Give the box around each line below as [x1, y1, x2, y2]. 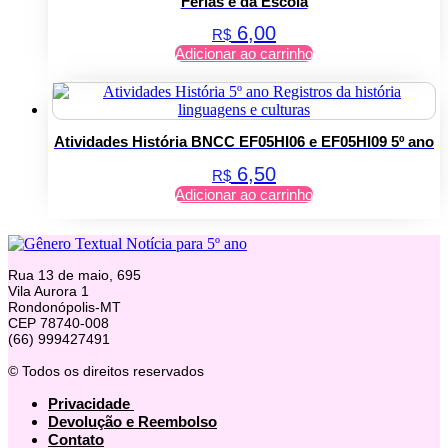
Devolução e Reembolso [48, 412, 217, 430]
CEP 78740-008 [8, 314, 109, 331]
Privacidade [48, 394, 134, 412]
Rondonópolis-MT [8, 298, 121, 315]
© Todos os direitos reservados [8, 362, 204, 379]
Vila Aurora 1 [8, 282, 89, 299]
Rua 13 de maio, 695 [8, 266, 141, 283]
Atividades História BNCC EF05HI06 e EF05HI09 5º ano [54, 133, 434, 151]
